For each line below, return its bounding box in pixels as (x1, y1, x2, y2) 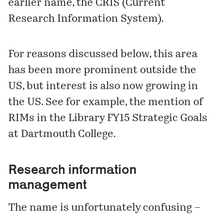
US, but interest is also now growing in (8, 81, 199, 92)
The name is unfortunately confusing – (8, 202, 201, 213)
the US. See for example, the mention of (8, 97, 203, 108)
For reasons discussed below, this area (8, 49, 198, 60)
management (8, 176, 87, 192)
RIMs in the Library (8, 113, 108, 124)
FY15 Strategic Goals (107, 113, 208, 124)
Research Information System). (8, 14, 164, 24)
